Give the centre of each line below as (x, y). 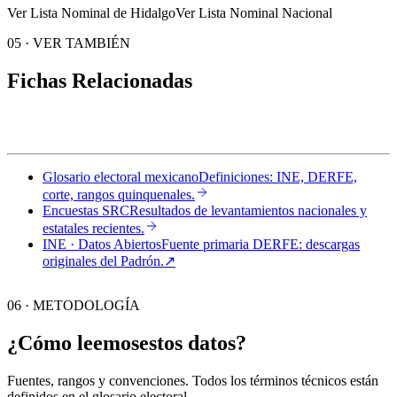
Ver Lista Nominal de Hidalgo (91, 13)
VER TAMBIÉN (82, 43)
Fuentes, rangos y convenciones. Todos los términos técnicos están (193, 380)
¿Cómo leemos (73, 343)
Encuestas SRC (86, 211)
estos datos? (193, 343)
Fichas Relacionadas (100, 81)
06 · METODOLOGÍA (74, 306)
